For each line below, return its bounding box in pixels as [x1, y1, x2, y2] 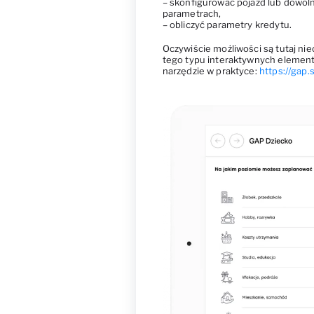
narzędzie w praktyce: [162, 66, 259, 77]
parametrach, [162, 8, 221, 19]
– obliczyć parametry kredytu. [162, 19, 292, 30]
